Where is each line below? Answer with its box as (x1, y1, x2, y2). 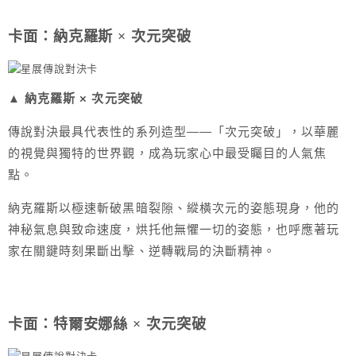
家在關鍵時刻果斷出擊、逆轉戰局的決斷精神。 (8, 244, 277, 258)
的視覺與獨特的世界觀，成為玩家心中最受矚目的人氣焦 (8, 146, 327, 161)
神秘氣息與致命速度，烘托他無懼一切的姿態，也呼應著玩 (8, 222, 340, 237)
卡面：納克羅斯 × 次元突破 (8, 29, 192, 45)
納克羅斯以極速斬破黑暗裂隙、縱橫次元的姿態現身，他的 (8, 201, 340, 215)
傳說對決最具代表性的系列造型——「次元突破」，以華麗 (8, 125, 340, 139)
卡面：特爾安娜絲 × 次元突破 (8, 316, 207, 333)
